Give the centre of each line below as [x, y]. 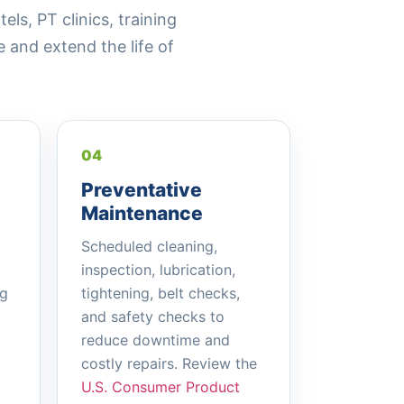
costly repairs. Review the [169, 363]
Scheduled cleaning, [149, 246]
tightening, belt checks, [160, 293]
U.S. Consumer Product [160, 387]
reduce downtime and [155, 340]
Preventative [141, 190]
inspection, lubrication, [158, 270]
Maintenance [142, 213]
